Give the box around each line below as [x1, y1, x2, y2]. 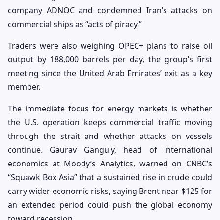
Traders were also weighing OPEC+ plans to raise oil [8, 40, 212, 51]
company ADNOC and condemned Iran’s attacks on [8, 4, 212, 16]
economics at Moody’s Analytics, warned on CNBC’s [8, 158, 212, 169]
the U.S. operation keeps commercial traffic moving [8, 116, 212, 128]
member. [8, 81, 40, 92]
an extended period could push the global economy [8, 199, 212, 210]
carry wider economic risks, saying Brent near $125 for [8, 185, 212, 196]
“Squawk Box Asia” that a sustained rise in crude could [8, 171, 212, 183]
